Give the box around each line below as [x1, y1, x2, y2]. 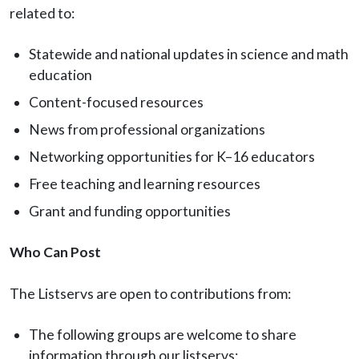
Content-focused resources [29, 94, 204, 111]
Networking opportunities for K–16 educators [29, 148, 315, 166]
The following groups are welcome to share [29, 326, 296, 344]
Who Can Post [10, 244, 101, 261]
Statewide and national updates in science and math [29, 46, 349, 63]
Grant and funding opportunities [29, 203, 231, 220]
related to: [10, 5, 75, 22]
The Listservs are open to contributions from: [10, 285, 291, 303]
